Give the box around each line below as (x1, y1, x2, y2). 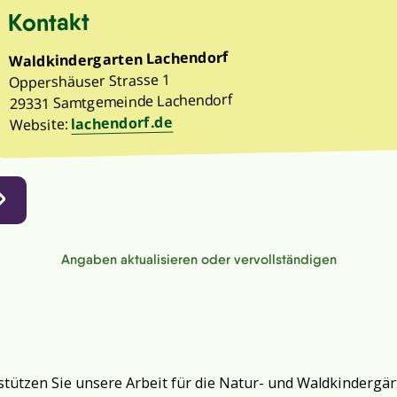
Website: (10, 113, 72, 136)
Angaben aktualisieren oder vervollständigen (60, 251, 337, 269)
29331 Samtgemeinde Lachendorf (9, 90, 233, 114)
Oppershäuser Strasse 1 (9, 69, 171, 93)
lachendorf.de (71, 112, 174, 134)
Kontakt (7, 6, 90, 38)
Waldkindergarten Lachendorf (8, 47, 230, 72)
